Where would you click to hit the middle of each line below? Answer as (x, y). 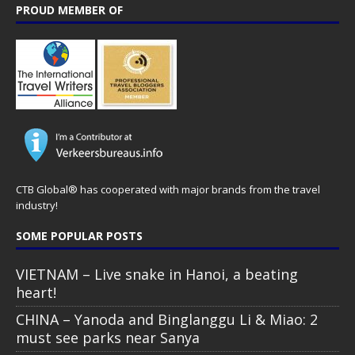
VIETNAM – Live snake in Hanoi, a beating (157, 274)
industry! (37, 205)
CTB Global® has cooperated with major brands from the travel (168, 189)
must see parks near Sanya (108, 337)
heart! (36, 292)
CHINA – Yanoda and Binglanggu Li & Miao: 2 (167, 319)
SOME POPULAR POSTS (79, 235)
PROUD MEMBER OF (69, 10)
